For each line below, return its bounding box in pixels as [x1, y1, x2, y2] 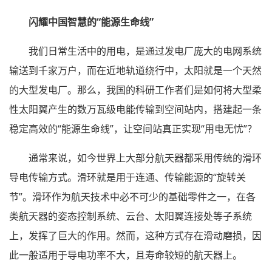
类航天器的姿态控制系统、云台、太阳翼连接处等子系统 [9, 209, 252, 223]
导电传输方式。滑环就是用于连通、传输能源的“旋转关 [9, 171, 246, 185]
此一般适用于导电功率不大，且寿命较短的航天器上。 [9, 248, 242, 262]
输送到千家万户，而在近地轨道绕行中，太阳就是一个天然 [9, 64, 262, 78]
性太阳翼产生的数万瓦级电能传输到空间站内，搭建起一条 [9, 103, 262, 117]
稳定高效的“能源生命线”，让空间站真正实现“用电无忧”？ [9, 122, 257, 136]
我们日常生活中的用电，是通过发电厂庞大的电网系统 [29, 44, 262, 58]
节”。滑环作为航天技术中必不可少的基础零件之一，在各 [9, 190, 256, 204]
